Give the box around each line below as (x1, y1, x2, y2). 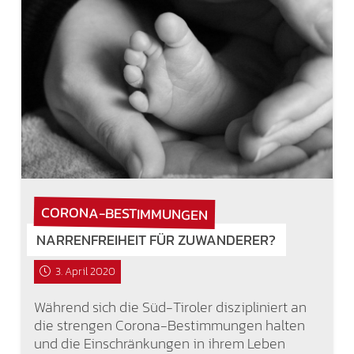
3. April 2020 (55, 263, 115, 281)
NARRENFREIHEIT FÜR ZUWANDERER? (36, 228, 277, 250)
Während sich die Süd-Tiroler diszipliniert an (33, 296, 307, 318)
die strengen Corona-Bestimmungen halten (33, 314, 305, 336)
